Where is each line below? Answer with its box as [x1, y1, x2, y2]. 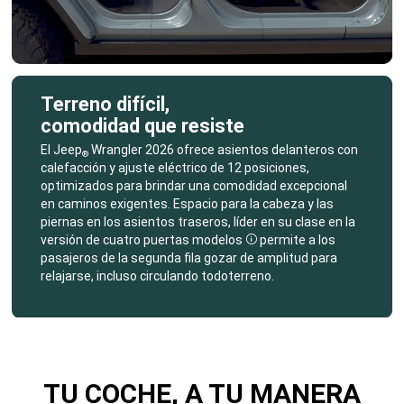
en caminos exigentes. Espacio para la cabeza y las [40, 196, 334, 211]
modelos [191, 232, 243, 247]
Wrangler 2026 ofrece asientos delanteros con [87, 142, 358, 157]
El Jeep [40, 142, 82, 157]
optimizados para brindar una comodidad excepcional [40, 178, 347, 193]
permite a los [256, 232, 335, 247]
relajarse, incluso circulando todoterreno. [40, 268, 274, 283]
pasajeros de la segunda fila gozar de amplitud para [40, 250, 337, 265]
